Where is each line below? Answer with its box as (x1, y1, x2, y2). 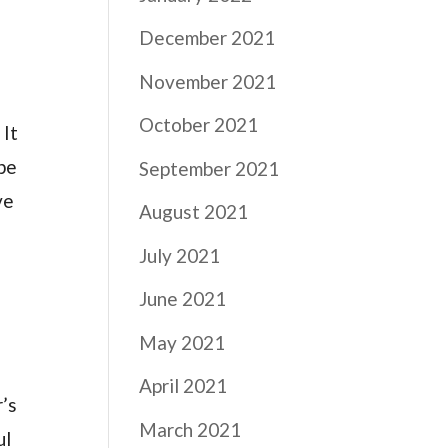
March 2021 (139, 417, 242, 441)
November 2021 (139, 69, 277, 93)
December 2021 (139, 26, 276, 49)
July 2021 (139, 243, 221, 267)
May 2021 (139, 330, 226, 354)
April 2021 (139, 374, 228, 397)
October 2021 (139, 113, 259, 136)
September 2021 (139, 156, 280, 180)
